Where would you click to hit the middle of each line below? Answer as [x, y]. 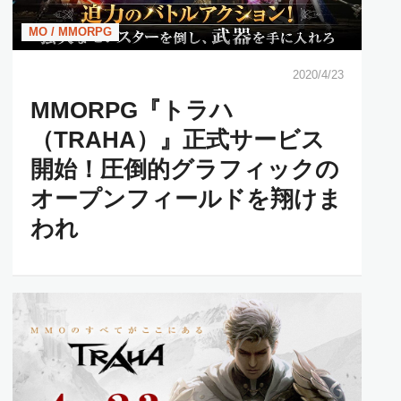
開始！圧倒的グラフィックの [185, 169]
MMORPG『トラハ [132, 110]
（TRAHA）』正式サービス [178, 139]
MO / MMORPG [70, 31]
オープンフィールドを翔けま [186, 198]
